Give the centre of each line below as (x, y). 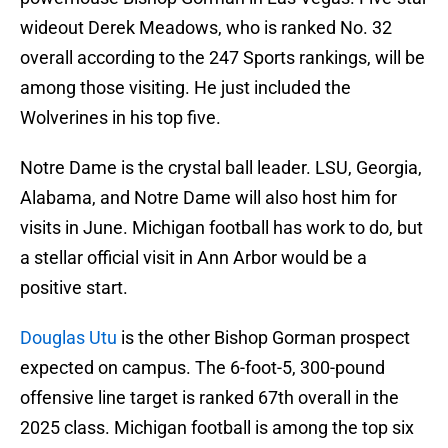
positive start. (74, 288)
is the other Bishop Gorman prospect (263, 338)
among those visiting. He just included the (185, 88)
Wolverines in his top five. (120, 118)
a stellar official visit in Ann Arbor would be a (193, 258)
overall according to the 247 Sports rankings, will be (222, 58)
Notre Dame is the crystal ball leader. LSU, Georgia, (221, 168)
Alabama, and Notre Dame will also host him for (208, 198)
